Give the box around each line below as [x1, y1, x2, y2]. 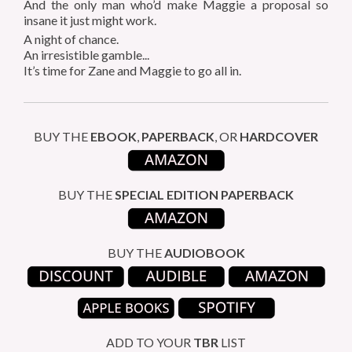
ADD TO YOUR [106, 335, 193, 350]
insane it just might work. [24, 13, 156, 28]
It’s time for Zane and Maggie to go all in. [24, 63, 241, 79]
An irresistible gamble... [24, 47, 149, 63]
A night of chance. [24, 31, 119, 47]
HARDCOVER [240, 129, 318, 145]
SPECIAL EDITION [115, 187, 218, 203]
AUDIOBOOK [163, 245, 245, 261]
